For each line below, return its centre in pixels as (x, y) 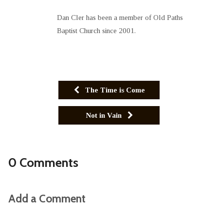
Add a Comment (47, 198)
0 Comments (43, 162)
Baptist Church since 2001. (96, 30)
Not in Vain (104, 115)
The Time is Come (114, 90)
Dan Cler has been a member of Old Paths (120, 17)
